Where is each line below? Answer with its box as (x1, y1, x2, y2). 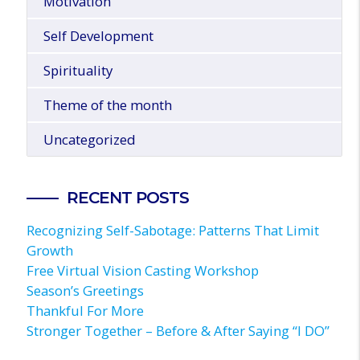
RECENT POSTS (66, 187, 189, 208)
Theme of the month (43, 96, 172, 115)
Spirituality (43, 61, 112, 80)
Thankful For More (26, 301, 144, 321)
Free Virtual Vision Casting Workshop (26, 261, 259, 280)
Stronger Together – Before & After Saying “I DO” (26, 321, 329, 341)
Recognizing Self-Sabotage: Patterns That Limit (26, 221, 319, 240)
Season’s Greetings (26, 281, 144, 301)
